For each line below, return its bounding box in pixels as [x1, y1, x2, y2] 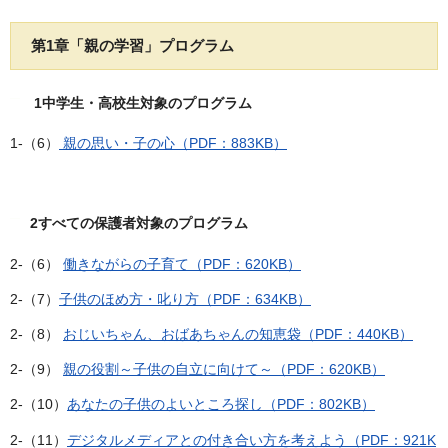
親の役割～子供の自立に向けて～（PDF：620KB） [63, 361, 385, 378]
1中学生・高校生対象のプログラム [30, 95, 252, 112]
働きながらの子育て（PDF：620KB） [63, 255, 301, 272]
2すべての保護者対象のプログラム [30, 215, 248, 232]
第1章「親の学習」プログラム [31, 37, 234, 55]
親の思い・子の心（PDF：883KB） [59, 135, 287, 152]
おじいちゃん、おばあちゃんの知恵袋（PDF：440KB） [63, 326, 413, 343]
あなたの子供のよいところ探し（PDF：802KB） [67, 396, 375, 413]
